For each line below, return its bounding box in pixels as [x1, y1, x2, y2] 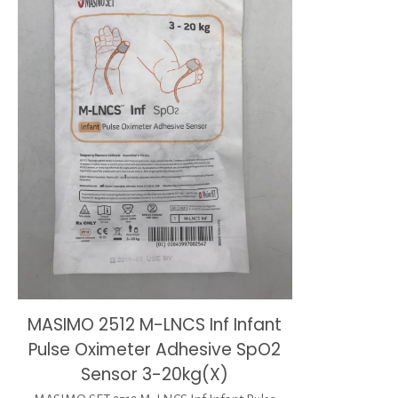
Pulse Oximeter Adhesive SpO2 [28, 338, 282, 362]
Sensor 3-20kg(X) [81, 362, 229, 387]
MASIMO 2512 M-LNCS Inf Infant [28, 313, 283, 338]
